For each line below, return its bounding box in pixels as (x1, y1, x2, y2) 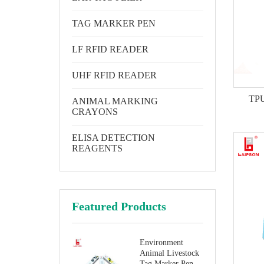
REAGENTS (71, 143, 123, 153)
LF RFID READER (71, 44, 148, 54)
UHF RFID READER (71, 70, 157, 80)
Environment (140, 238, 184, 247)
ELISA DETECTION (71, 133, 155, 143)
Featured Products (71, 200, 166, 213)
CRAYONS (71, 107, 118, 117)
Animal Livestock (140, 249, 200, 258)
